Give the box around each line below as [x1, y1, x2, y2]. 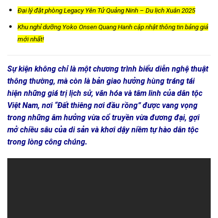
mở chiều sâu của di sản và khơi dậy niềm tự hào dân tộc [7, 125, 199, 135]
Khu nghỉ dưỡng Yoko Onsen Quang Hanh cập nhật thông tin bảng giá [17, 23, 208, 31]
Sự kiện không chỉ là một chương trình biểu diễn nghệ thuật [7, 64, 208, 74]
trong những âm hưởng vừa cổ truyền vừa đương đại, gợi [7, 113, 200, 123]
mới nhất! [17, 35, 44, 43]
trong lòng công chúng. [7, 137, 88, 147]
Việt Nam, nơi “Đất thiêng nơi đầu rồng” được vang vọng [7, 101, 198, 110]
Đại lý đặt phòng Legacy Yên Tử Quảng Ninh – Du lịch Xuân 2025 [17, 6, 195, 14]
